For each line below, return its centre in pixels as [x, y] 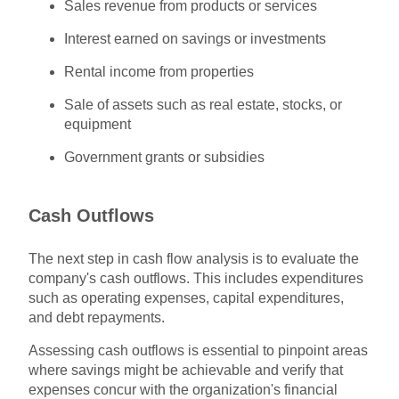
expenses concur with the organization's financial [183, 389]
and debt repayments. [97, 317]
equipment [98, 124]
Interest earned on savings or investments [195, 38]
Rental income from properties [159, 71]
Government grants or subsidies [165, 157]
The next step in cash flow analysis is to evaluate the [194, 258]
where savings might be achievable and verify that [186, 370]
